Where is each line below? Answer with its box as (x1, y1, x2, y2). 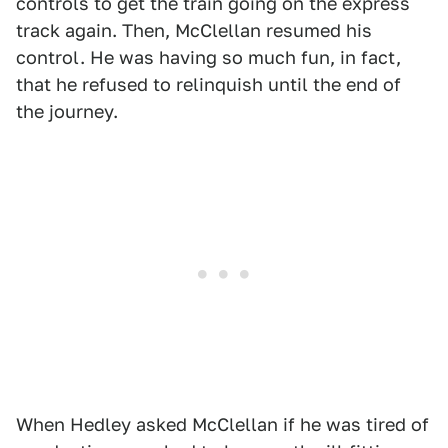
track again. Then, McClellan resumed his (16, 20, 372, 42)
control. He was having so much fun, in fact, (16, 47, 401, 69)
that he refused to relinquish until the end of (16, 74, 401, 96)
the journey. (16, 101, 118, 123)
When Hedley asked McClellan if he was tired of (16, 414, 429, 436)
